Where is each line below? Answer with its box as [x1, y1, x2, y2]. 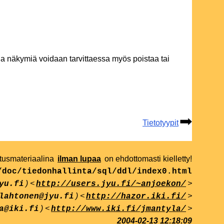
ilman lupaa [57, 154, 101, 163]
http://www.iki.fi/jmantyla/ [51, 204, 186, 214]
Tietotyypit [142, 118, 178, 127]
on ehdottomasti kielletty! [102, 154, 192, 163]
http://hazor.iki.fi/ [86, 192, 186, 201]
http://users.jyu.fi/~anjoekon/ [36, 179, 186, 189]
